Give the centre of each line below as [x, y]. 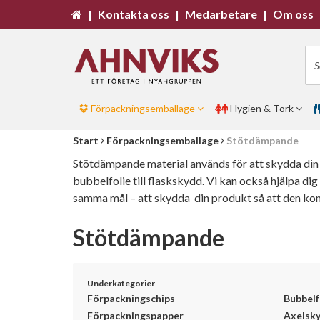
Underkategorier [121, 283]
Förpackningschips [131, 298]
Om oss [293, 14]
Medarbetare [221, 14]
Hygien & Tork [262, 108]
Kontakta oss [134, 14]
